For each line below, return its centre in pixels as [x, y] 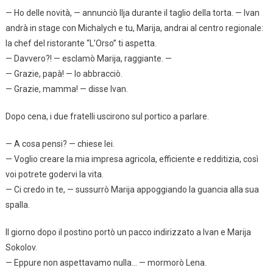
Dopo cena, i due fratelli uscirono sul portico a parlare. [107, 116]
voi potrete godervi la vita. [54, 174]
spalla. [17, 204]
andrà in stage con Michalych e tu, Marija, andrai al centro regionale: [134, 28]
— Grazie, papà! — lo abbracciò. [64, 73]
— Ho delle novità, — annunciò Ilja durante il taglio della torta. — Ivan [132, 12]
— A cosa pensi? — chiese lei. [60, 144]
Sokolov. [21, 247]
